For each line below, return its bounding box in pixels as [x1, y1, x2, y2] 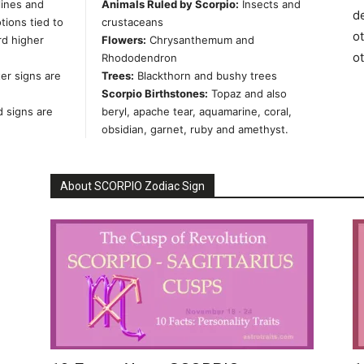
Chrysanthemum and [146, 33, 254, 47]
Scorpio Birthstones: [102, 87, 208, 101]
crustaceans [102, 15, 163, 29]
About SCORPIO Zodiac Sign [60, 180, 205, 193]
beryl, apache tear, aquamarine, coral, [102, 105, 292, 119]
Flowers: [102, 33, 146, 47]
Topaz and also [208, 87, 287, 101]
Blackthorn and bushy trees [134, 69, 277, 83]
